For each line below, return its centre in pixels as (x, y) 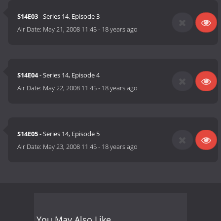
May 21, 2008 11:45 (70, 29)
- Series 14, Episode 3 (69, 17)
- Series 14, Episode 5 (69, 134)
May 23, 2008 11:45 (70, 147)
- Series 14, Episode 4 (69, 75)
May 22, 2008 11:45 (70, 88)
